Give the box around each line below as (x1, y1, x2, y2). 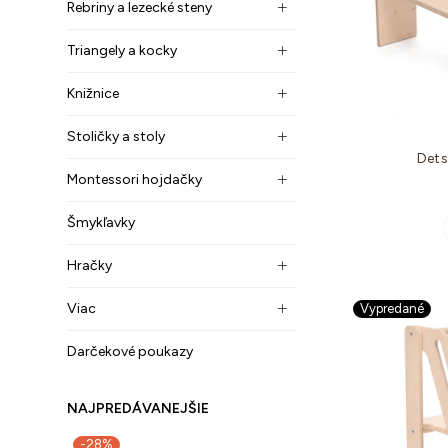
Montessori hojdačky (67, 171, 202, 188)
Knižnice (67, 85, 119, 102)
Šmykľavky (67, 214, 135, 231)
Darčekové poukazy (67, 343, 193, 360)
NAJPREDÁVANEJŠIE (67, 400, 209, 417)
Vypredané (360, 300, 424, 316)
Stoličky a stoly (67, 128, 165, 145)
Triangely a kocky (67, 42, 177, 59)
